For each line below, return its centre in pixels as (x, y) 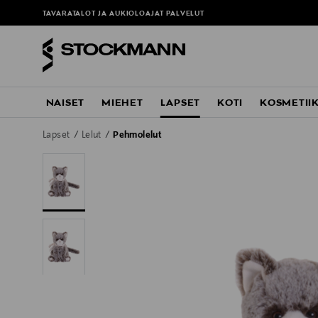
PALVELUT (185, 14)
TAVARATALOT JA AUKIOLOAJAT (104, 14)
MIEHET (122, 103)
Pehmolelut (137, 136)
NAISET (65, 103)
